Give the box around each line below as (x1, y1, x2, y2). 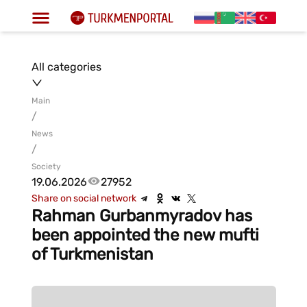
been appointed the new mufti (31, 225, 259, 245)
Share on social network (31, 193, 136, 204)
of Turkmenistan (31, 245, 153, 264)
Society (31, 162, 61, 171)
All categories (31, 60, 101, 73)
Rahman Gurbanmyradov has (31, 206, 252, 225)
